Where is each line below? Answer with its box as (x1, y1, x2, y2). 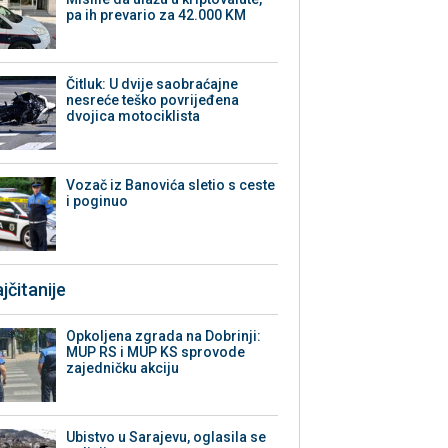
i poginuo (66, 193, 129, 210)
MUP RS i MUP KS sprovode (66, 344, 246, 361)
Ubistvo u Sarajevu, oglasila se (66, 429, 267, 446)
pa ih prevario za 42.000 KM (66, 7, 247, 24)
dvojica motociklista (66, 108, 201, 125)
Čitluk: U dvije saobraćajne (66, 76, 239, 93)
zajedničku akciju (66, 360, 180, 377)
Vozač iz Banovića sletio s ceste (66, 177, 276, 194)
